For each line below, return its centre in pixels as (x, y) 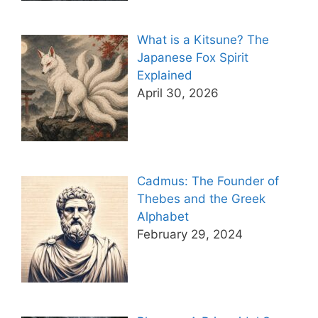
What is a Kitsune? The (203, 40)
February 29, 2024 (190, 234)
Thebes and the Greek (201, 198)
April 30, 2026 (177, 93)
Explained (164, 76)
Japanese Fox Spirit (192, 58)
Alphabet (163, 216)
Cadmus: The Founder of (208, 181)
